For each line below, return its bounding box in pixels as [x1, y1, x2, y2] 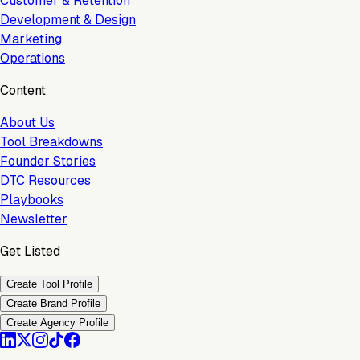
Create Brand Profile [6, 297, 100, 309]
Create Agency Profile [6, 316, 108, 329]
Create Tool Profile [6, 277, 92, 290]
